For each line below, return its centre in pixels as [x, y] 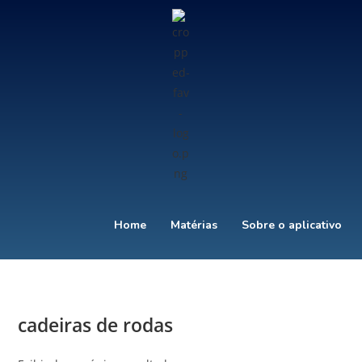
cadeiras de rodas [96, 325]
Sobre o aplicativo [292, 225]
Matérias [194, 225]
